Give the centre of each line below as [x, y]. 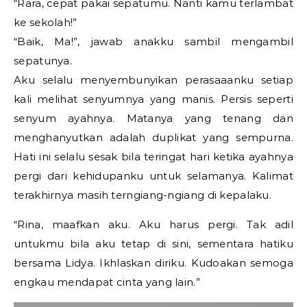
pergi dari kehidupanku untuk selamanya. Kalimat [153, 176]
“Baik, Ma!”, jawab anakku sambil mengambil [153, 41]
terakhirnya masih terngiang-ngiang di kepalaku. [143, 195]
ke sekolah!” [46, 22]
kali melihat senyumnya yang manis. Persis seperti [153, 99]
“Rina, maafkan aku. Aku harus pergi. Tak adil [153, 224]
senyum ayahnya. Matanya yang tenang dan [153, 118]
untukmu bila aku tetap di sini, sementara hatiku [153, 244]
